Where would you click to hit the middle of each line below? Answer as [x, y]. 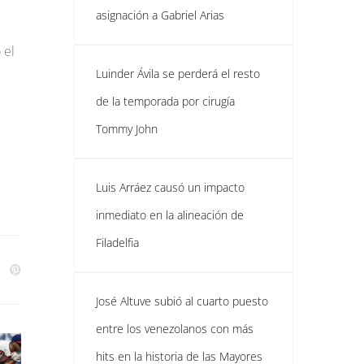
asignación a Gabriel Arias [160, 15]
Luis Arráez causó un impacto [170, 187]
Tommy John [127, 129]
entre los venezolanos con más [175, 329]
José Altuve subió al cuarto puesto [182, 301]
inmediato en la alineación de [170, 215]
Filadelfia [117, 243]
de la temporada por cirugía [165, 101]
